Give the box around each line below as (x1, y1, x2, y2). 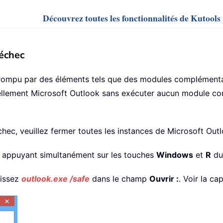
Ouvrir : (149, 174, 179, 184)
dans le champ (90, 174, 149, 184)
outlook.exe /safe (21, 174, 90, 184)
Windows (156, 150, 193, 160)
